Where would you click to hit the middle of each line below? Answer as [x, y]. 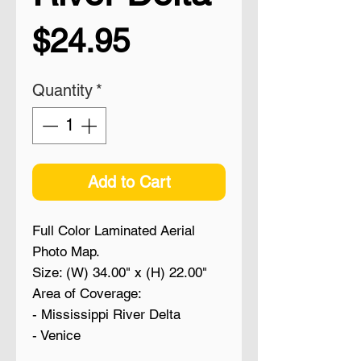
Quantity [62, 90]
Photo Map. [66, 251]
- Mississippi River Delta [106, 314]
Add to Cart [129, 182]
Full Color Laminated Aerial [114, 230]
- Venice [56, 335]
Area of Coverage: [87, 293]
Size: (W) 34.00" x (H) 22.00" [120, 272]
